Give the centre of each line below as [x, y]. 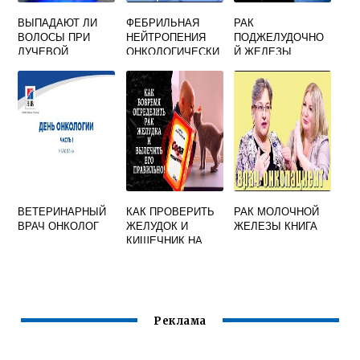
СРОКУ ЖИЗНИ [272, 80]
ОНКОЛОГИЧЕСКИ [172, 51]
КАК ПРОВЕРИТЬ [170, 211]
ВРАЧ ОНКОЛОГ [59, 225]
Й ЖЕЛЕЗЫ [263, 51]
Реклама [180, 321]
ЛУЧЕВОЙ [43, 51]
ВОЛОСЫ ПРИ [54, 36]
